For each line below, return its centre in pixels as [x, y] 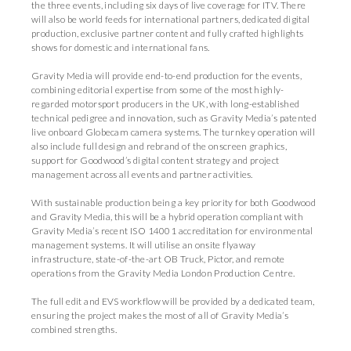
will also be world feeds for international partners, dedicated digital [171, 19]
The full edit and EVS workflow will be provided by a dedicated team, [173, 301]
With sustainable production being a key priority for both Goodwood [174, 203]
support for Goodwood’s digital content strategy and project [156, 160]
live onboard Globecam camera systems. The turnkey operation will [174, 132]
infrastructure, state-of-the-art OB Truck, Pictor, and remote [158, 259]
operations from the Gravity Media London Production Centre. [164, 273]
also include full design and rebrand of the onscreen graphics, [159, 146]
